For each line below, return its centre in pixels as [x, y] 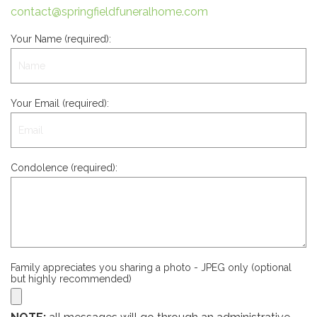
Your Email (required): [60, 103]
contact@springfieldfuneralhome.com [109, 12]
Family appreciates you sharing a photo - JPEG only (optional [151, 267]
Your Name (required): [61, 39]
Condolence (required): [64, 168]
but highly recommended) [71, 279]
